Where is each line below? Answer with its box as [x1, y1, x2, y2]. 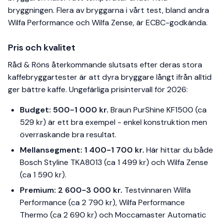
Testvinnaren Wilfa [122, 185, 191, 196]
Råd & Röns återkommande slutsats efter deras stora [8, 59, 202, 70]
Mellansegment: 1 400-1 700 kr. [20, 145, 144, 156]
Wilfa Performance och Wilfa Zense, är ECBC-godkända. [8, 17, 208, 28]
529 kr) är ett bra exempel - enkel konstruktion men [20, 117, 207, 128]
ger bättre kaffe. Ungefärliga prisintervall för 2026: [8, 84, 188, 95]
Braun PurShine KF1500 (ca [109, 105, 207, 115]
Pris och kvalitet [8, 42, 75, 54]
